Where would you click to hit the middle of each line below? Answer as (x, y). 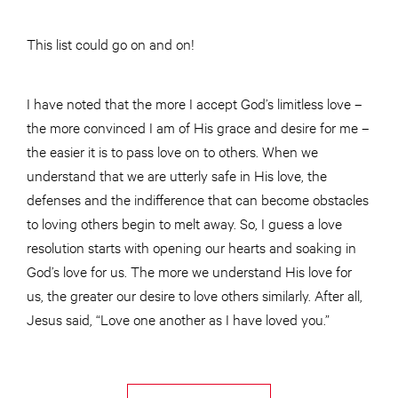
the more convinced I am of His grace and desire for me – (198, 127)
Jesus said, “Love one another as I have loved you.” (180, 319)
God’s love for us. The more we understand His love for (189, 271)
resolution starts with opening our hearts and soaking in (191, 247)
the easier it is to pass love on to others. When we (172, 151)
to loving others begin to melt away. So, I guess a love (184, 223)
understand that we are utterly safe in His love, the (177, 175)
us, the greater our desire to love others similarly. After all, (195, 295)
